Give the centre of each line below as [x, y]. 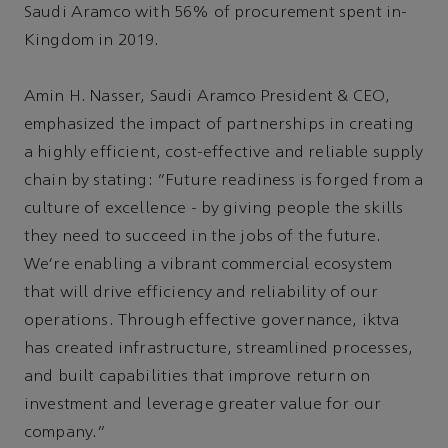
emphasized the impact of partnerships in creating [219, 125]
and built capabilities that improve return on [197, 377]
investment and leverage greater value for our [203, 405]
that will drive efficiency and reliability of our [201, 293]
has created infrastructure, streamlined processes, [219, 349]
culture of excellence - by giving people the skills [214, 209]
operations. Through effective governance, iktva [212, 321]
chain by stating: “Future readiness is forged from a [224, 181]
